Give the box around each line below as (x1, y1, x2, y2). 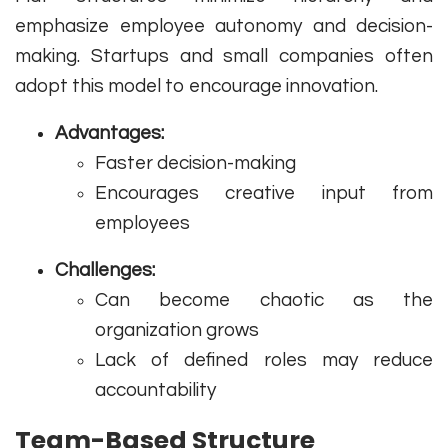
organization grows (95, 320, 259, 341)
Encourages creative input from (95, 183, 433, 204)
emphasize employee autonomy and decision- (15, 16, 433, 37)
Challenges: (55, 260, 155, 281)
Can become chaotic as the (95, 290, 433, 311)
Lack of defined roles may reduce (95, 350, 433, 371)
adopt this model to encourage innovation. (15, 76, 378, 97)
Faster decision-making (95, 153, 296, 174)
